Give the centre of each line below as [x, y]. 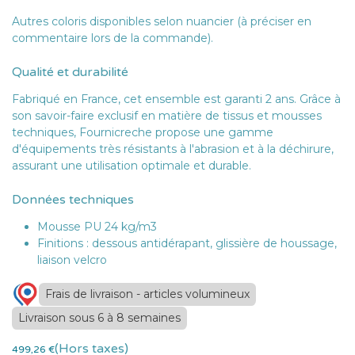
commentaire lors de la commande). [113, 38]
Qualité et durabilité [70, 73]
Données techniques [73, 200]
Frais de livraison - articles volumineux [148, 294]
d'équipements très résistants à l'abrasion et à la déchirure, [173, 149]
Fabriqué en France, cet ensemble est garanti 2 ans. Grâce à [176, 99]
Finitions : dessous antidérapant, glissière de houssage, [187, 244]
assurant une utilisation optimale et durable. [132, 166]
